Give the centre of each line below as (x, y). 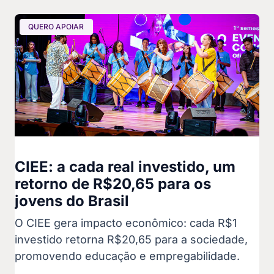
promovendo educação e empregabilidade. (127, 256)
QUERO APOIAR (56, 27)
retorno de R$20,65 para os (113, 184)
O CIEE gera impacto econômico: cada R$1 (126, 223)
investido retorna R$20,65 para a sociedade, (131, 239)
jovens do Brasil (72, 201)
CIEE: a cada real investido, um (125, 167)
